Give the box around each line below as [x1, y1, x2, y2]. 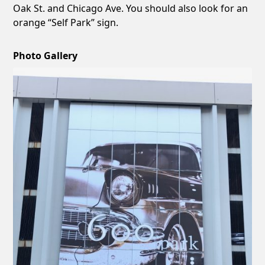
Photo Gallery [13, 49, 78, 62]
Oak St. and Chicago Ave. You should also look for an [13, 1, 248, 15]
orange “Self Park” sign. [13, 15, 119, 29]
